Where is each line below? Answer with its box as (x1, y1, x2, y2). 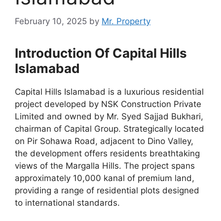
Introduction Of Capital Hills (15, 45, 187, 61)
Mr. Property (102, 16, 150, 26)
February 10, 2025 (15, 16, 87, 26)
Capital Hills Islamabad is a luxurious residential (15, 86, 204, 97)
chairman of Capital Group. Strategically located (15, 123, 204, 134)
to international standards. (15, 197, 120, 208)
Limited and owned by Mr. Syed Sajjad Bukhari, (15, 111, 203, 121)
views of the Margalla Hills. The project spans (15, 160, 195, 171)
